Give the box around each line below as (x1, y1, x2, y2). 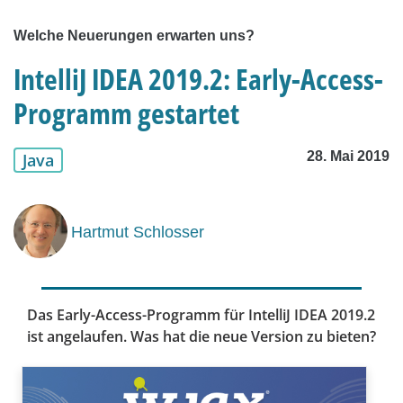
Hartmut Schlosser (71, 222, 204, 241)
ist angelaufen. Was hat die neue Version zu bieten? (27, 327, 376, 347)
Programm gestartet (13, 94, 239, 133)
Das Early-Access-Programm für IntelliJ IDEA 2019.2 (27, 305, 375, 326)
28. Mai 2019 (307, 148, 390, 165)
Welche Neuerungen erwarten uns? (13, 28, 255, 44)
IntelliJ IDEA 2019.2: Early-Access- (13, 59, 383, 99)
